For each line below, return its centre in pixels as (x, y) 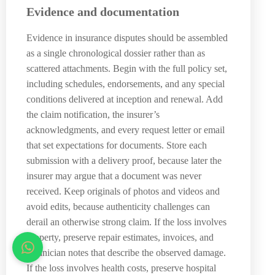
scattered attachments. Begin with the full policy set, (127, 69)
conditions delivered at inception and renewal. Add (125, 99)
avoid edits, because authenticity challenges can (118, 207)
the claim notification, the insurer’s (93, 115)
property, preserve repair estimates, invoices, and (120, 238)
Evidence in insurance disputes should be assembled (127, 38)
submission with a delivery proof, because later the (124, 161)
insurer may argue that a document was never (114, 176)
